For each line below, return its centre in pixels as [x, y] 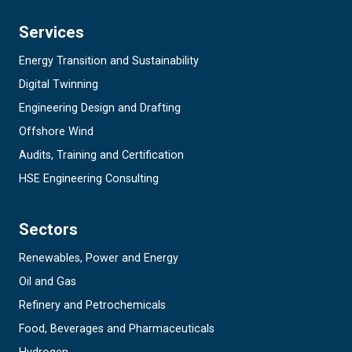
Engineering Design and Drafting [100, 108]
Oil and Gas [48, 282]
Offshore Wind [56, 132]
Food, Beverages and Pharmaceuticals [117, 329]
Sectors [48, 230]
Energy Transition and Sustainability [109, 61]
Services [51, 33]
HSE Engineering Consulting [89, 179]
